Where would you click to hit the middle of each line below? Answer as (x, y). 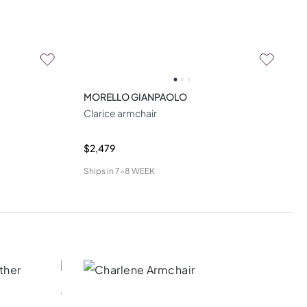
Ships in (98, 171)
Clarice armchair (120, 113)
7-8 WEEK (135, 171)
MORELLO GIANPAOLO (135, 96)
